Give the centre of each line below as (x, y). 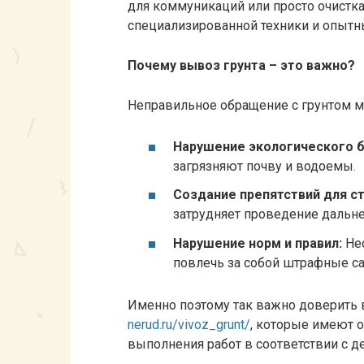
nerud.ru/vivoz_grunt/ (189, 325)
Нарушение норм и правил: (258, 243)
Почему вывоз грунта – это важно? (241, 65)
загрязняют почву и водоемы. (264, 167)
